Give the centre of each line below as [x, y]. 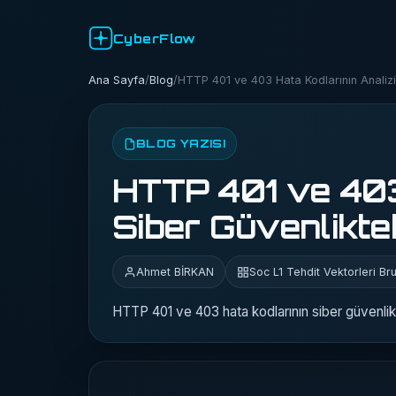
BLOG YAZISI [181, 143]
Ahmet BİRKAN [175, 272]
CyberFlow [155, 38]
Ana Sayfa [117, 80]
